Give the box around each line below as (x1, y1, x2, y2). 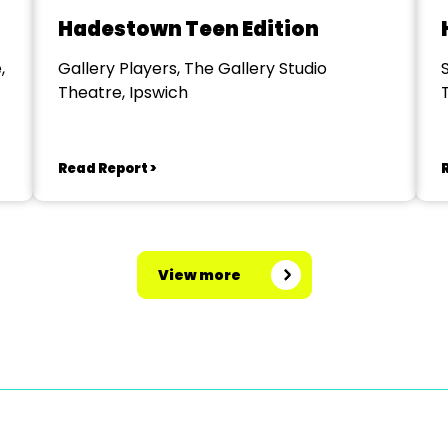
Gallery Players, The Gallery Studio (57, 57, 327, 80)
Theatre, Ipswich (57, 81, 188, 104)
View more (157, 265, 241, 285)
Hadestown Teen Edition (57, 15, 319, 43)
